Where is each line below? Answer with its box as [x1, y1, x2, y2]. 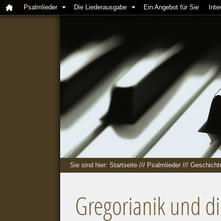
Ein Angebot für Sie [144, 3, 199, 11]
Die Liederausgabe [74, 3, 127, 11]
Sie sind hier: [70, 161, 110, 169]
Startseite [110, 161, 137, 169]
